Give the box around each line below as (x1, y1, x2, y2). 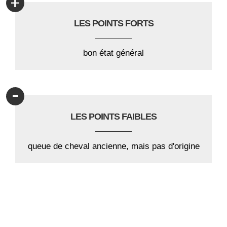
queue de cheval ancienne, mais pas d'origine (27, 141, 200, 152)
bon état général (83, 48, 144, 58)
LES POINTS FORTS (73, 18, 154, 29)
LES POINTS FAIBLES (70, 111, 157, 122)
